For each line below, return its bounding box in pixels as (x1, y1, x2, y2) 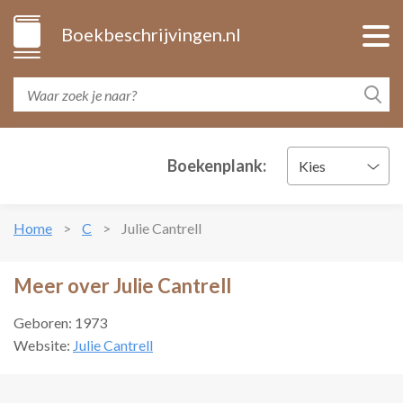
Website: (13, 336, 73, 354)
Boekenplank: (167, 156, 266, 175)
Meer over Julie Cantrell (13, 273, 231, 298)
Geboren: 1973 (13, 314, 107, 331)
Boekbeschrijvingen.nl (61, 23, 241, 45)
